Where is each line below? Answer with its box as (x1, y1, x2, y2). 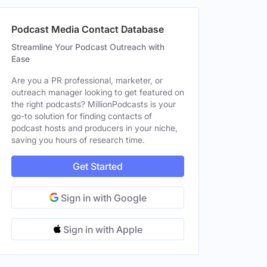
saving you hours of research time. (11, 135, 145, 145)
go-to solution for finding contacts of (11, 111, 152, 121)
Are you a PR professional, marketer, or (11, 75, 163, 85)
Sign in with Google (58, 192, 147, 204)
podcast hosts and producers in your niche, (11, 123, 178, 133)
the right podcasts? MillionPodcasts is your (11, 99, 176, 109)
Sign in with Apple (60, 223, 142, 235)
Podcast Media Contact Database (11, 23, 164, 35)
